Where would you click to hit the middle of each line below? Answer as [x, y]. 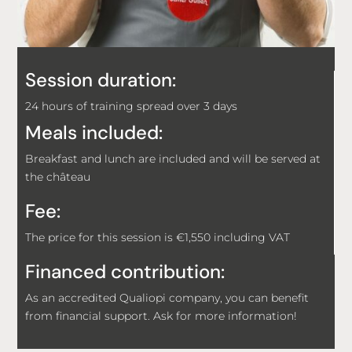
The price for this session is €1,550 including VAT [158, 238]
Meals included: [94, 133]
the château [58, 177]
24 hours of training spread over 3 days [132, 106]
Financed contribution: [125, 272]
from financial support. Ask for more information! [161, 316]
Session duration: [101, 80]
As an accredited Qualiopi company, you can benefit [167, 298]
